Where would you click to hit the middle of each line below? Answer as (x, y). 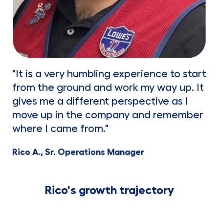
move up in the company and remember (108, 115)
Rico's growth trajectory (109, 190)
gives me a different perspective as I (100, 101)
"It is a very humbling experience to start (109, 74)
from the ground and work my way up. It (108, 88)
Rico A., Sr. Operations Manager (78, 152)
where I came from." (60, 129)
